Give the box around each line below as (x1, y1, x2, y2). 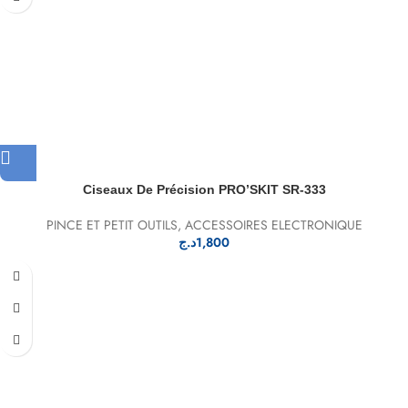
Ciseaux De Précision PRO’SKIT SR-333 (82, 182, 326, 198)
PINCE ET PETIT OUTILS (46, 216, 178, 235)
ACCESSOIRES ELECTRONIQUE (184, 216, 362, 235)
